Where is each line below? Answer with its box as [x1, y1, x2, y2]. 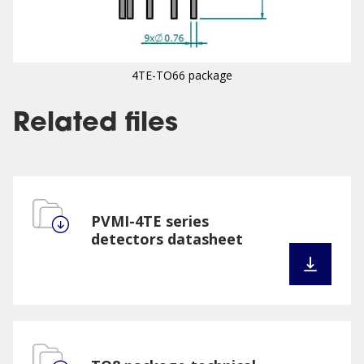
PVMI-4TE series [91, 211, 209, 231]
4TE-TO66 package [132, 67, 232, 83]
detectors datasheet [91, 229, 243, 249]
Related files [13, 111, 178, 137]
